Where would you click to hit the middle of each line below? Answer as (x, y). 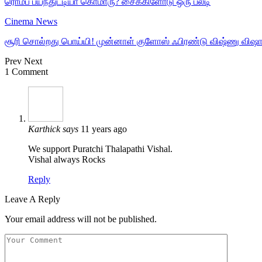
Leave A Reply (32, 199)
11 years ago (104, 129)
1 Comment (26, 71)
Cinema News (31, 21)
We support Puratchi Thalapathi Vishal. (100, 149)
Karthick (45, 129)
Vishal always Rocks (67, 159)
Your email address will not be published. (81, 219)
